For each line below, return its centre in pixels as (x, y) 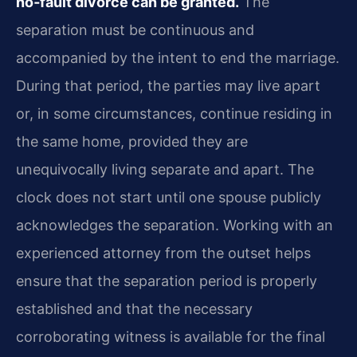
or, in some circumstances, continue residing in (174, 114)
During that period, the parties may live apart (168, 86)
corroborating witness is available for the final (171, 337)
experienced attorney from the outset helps (163, 253)
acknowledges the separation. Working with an (175, 226)
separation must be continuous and (135, 30)
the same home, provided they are (132, 142)
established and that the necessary (134, 309)
